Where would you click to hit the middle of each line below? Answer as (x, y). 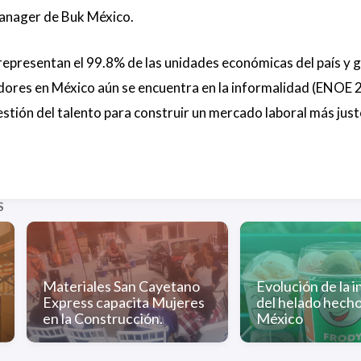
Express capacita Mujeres (123, 302)
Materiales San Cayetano (121, 286)
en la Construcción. (102, 318)
